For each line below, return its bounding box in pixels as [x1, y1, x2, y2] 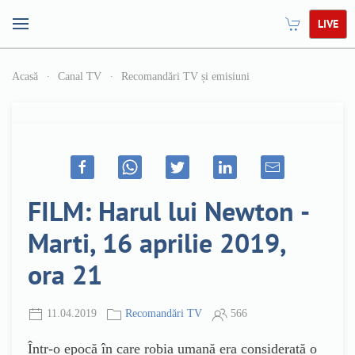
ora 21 [28, 257, 102, 292]
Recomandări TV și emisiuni [121, 71, 250, 82]
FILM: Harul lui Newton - [28, 193, 307, 228]
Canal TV [58, 71, 101, 82]
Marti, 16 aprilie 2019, [28, 225, 285, 260]
